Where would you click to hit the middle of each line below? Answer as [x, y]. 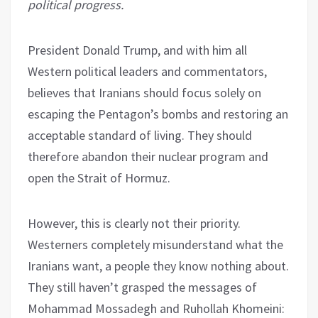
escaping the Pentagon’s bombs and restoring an [158, 114]
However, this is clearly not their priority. [134, 223]
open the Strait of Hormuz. [99, 177]
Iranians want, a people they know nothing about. [158, 265]
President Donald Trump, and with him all [137, 50]
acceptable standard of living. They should [140, 135]
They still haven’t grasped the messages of [142, 287]
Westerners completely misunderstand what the [155, 244]
